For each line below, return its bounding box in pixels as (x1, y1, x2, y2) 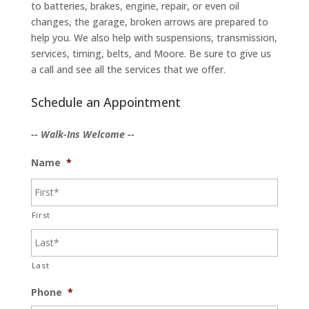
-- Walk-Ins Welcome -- (30, 128, 134, 141)
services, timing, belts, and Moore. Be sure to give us (30, 47, 271, 61)
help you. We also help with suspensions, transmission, (30, 31, 277, 45)
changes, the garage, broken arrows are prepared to (30, 15, 268, 29)
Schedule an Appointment (30, 94, 181, 111)
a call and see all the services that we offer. (30, 63, 226, 77)
